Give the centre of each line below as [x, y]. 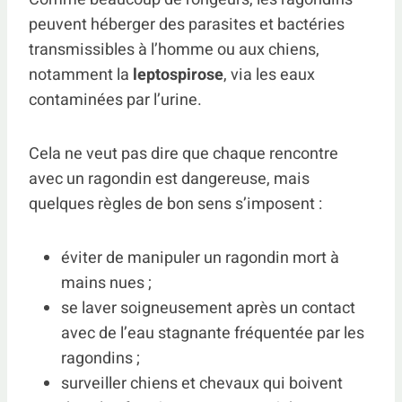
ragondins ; [100, 358]
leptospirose [178, 75]
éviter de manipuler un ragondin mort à [200, 258]
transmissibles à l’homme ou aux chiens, [174, 50]
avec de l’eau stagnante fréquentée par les [213, 333]
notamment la [81, 75]
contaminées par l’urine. [115, 100]
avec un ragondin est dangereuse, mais [169, 179]
